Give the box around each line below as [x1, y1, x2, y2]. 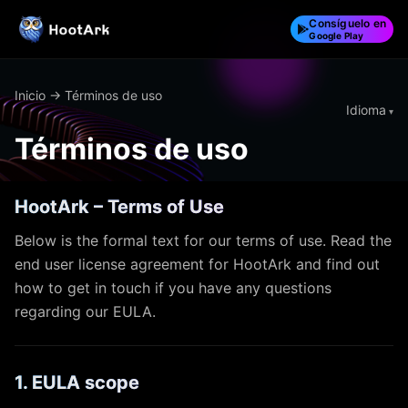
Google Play [309, 30, 364, 41]
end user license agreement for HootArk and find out [15, 255, 380, 273]
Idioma [346, 101, 386, 117]
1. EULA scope [15, 372, 139, 393]
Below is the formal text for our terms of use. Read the [15, 231, 392, 250]
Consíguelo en [309, 16, 386, 30]
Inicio [15, 87, 46, 103]
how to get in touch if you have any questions [15, 279, 331, 297]
